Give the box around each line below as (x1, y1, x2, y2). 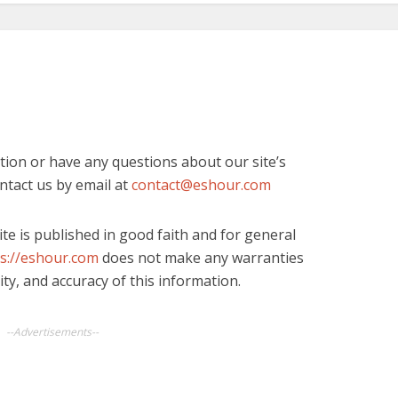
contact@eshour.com (131, 175, 271, 195)
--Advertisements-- (6, 324, 99, 339)
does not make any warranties (99, 248, 304, 267)
